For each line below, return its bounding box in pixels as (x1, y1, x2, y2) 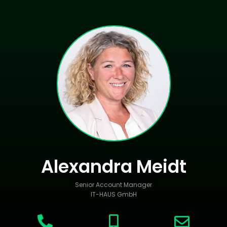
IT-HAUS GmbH (90, 190, 137, 199)
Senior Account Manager (75, 180, 152, 189)
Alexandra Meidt (41, 154, 186, 179)
